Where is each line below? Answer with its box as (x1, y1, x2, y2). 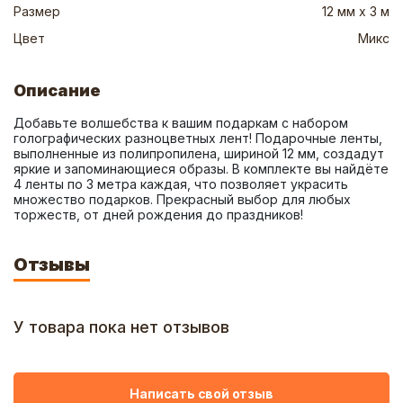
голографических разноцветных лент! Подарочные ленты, (13, 130, 382, 146)
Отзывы (13, 254, 90, 275)
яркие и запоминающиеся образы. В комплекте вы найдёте (13, 161, 389, 176)
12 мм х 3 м (322, 4, 390, 19)
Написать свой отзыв (130, 385, 273, 401)
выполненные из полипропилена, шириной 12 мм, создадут (13, 146, 384, 161)
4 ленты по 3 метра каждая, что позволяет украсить (13, 176, 348, 192)
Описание (13, 81, 101, 100)
